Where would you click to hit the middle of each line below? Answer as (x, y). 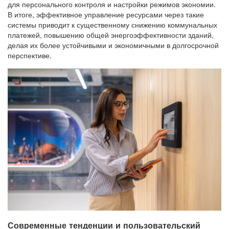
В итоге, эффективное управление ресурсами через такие (106, 14)
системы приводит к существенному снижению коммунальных (112, 24)
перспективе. (30, 55)
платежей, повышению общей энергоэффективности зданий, (111, 35)
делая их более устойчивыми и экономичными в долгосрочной (113, 45)
